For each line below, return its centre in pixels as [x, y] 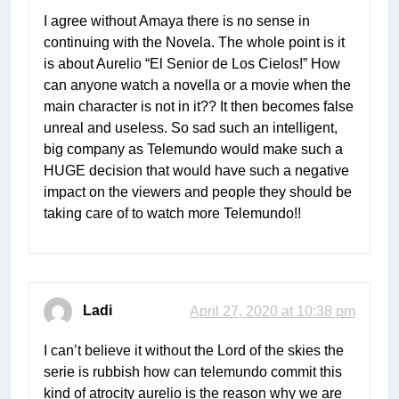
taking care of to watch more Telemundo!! [172, 214]
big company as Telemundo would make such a [193, 150]
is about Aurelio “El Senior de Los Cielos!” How [192, 64]
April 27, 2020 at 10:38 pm [273, 312]
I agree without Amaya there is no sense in [177, 21]
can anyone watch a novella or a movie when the [197, 85]
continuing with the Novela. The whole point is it [194, 43]
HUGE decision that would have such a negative [196, 171]
